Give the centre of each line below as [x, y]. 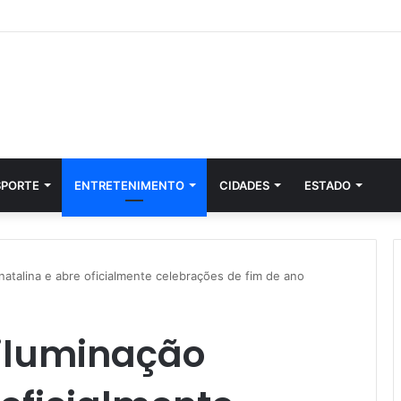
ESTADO [328, 185]
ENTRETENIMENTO [129, 185]
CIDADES [244, 185]
